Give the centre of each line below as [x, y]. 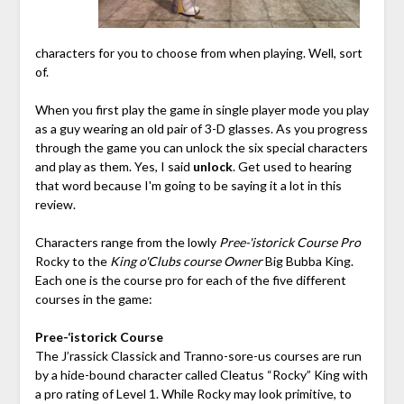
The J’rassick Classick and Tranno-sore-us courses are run [198, 356]
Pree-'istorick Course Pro [289, 243]
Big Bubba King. [308, 262]
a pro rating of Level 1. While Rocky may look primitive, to [193, 394]
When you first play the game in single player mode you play [202, 110]
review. [55, 205]
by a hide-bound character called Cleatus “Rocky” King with [201, 375]
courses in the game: [93, 299]
